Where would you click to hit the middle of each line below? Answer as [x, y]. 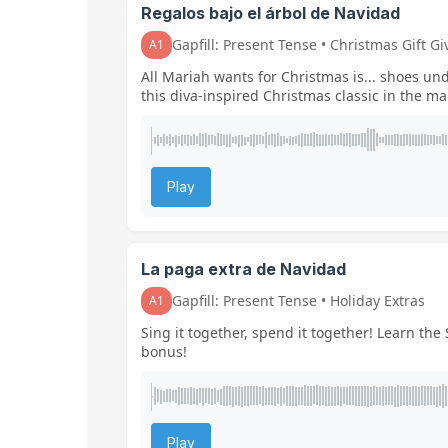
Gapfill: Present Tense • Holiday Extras [298, 300]
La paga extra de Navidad [243, 268]
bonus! [164, 351]
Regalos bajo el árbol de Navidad [270, 12]
